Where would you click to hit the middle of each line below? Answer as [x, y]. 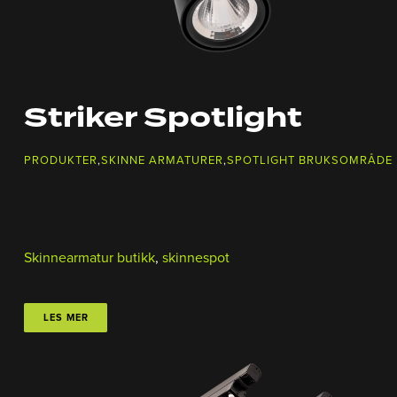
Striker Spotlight [163, 119]
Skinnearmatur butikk [90, 258]
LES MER [66, 317]
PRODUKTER [61, 161]
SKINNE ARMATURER [162, 161]
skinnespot [196, 258]
